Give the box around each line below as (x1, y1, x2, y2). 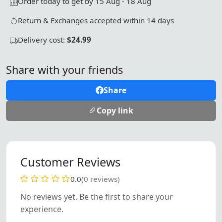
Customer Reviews (20, 154, 120, 170)
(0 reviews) (81, 173, 120, 184)
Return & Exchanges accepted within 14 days (18, 15, 174, 25)
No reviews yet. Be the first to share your (20, 191, 173, 202)
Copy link (97, 105, 133, 116)
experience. (20, 203, 63, 215)
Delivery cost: (18, 34, 67, 45)
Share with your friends (6, 62, 123, 77)
